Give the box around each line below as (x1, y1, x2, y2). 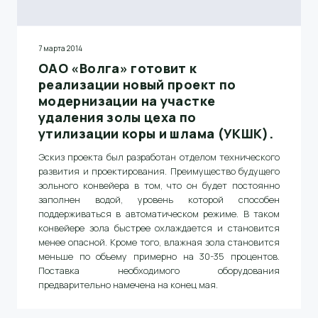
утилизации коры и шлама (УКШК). (38, 125, 274, 142)
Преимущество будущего (167, 165, 280, 177)
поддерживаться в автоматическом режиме (38, 207, 237, 220)
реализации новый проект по (38, 76, 236, 93)
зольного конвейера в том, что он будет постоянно (38, 179, 280, 192)
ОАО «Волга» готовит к (38, 60, 197, 77)
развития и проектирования (38, 165, 165, 177)
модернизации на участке (38, 92, 216, 109)
